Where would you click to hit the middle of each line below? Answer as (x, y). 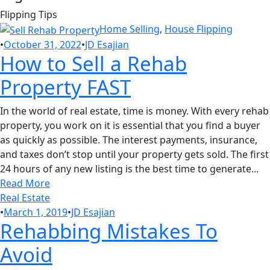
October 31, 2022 (42, 44)
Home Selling (130, 29)
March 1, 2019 (36, 212)
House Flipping (199, 29)
